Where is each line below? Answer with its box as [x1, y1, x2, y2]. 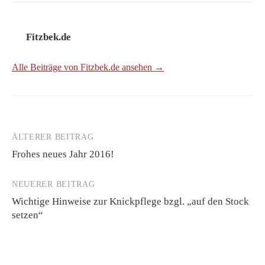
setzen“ [12, 209, 43, 221]
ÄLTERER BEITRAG [12, 132, 94, 142]
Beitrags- [11, 133, 64, 150]
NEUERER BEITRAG [12, 180, 95, 189]
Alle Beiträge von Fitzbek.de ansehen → [12, 62, 164, 73]
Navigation [11, 154, 77, 170]
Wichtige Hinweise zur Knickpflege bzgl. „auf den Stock [12, 196, 249, 208]
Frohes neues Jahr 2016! [12, 148, 114, 160]
